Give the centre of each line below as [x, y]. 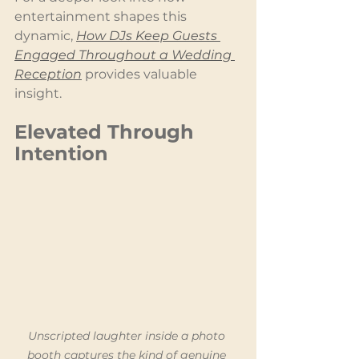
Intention [61, 153]
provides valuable [141, 74]
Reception [48, 74]
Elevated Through [107, 131]
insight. [38, 93]
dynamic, [45, 35]
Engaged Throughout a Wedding [125, 54]
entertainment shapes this [102, 16]
